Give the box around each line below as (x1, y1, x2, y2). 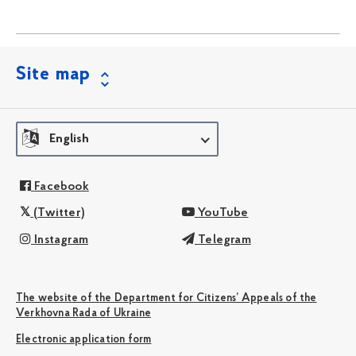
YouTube (198, 207, 249, 220)
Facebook (34, 180, 89, 193)
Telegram (198, 233, 251, 246)
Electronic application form (16, 334, 152, 346)
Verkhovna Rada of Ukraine (16, 307, 151, 319)
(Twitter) (33, 207, 85, 220)
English (49, 132, 89, 145)
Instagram (34, 233, 88, 246)
